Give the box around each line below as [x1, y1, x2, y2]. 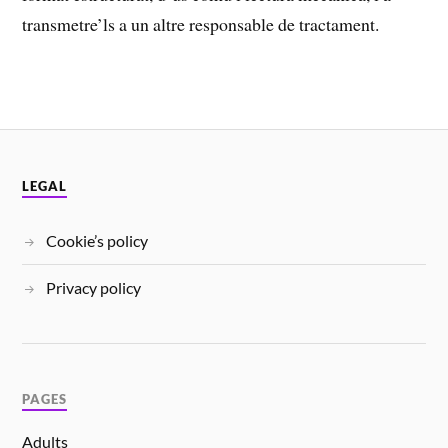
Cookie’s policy [46, 230, 149, 250]
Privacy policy [46, 277, 142, 297]
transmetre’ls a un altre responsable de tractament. [22, 11, 380, 36]
